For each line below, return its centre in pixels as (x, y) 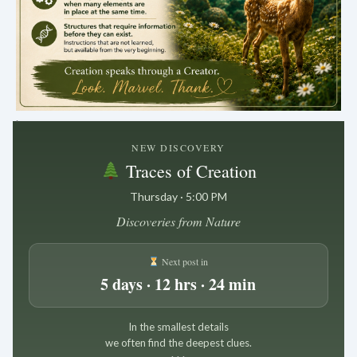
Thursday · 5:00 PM (178, 196)
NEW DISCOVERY (178, 147)
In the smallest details (178, 326)
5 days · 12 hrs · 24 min (178, 284)
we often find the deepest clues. (178, 342)
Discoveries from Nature (178, 221)
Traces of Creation (188, 171)
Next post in (184, 261)
